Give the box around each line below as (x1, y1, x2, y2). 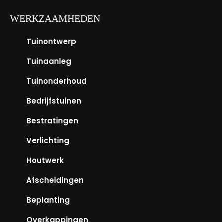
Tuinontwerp (26, 36, 76, 47)
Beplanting (26, 194, 70, 205)
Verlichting (26, 135, 69, 146)
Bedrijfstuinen (26, 95, 81, 106)
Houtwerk (26, 155, 64, 166)
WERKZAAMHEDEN (10, 12, 100, 24)
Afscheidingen (26, 174, 84, 185)
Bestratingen (26, 115, 78, 126)
